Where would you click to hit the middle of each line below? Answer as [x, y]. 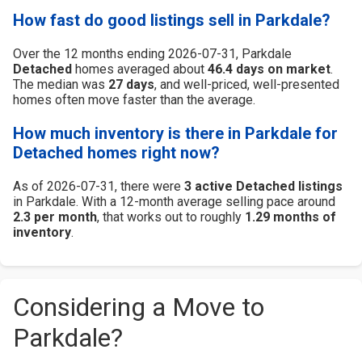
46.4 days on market [269, 69]
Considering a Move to [139, 307]
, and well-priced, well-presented [247, 84]
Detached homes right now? [116, 152]
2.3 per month [55, 217]
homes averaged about [140, 69]
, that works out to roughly [171, 217]
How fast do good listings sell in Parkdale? [172, 20]
